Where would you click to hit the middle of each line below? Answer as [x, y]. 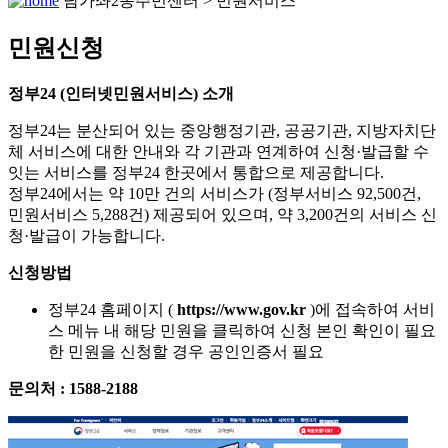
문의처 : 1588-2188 [73, 388]
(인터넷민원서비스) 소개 [147, 93]
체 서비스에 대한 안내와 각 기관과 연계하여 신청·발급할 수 [218, 151]
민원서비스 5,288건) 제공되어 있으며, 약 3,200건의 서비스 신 [222, 214]
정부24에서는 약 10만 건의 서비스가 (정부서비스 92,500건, [214, 193]
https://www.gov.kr [243, 309]
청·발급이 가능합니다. [86, 235]
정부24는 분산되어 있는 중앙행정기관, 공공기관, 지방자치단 [222, 130]
